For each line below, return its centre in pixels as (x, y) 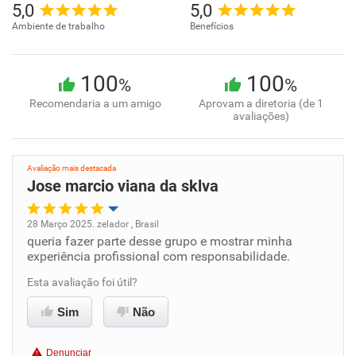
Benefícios (212, 26)
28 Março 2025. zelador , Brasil (93, 224)
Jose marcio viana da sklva (123, 186)
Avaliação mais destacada (72, 168)
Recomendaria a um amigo (95, 103)
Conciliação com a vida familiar (120, 321)
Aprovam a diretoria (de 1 (261, 103)
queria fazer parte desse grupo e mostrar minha (160, 241)
